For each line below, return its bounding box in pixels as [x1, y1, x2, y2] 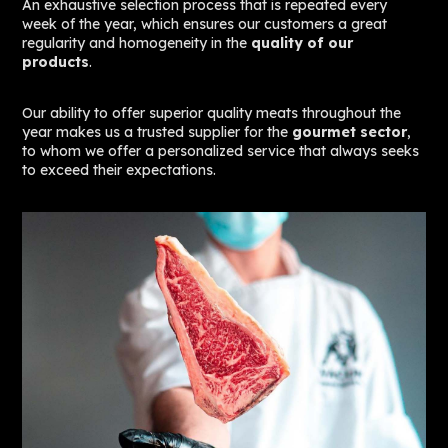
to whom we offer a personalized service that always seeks [22, 141, 420, 160]
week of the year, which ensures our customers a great [22, 14, 388, 33]
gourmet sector [292, 122, 408, 141]
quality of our [251, 33, 354, 52]
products [22, 52, 90, 71]
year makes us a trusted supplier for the [22, 122, 293, 141]
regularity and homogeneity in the [22, 33, 252, 52]
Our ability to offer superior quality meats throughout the [22, 103, 402, 122]
